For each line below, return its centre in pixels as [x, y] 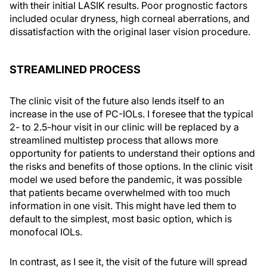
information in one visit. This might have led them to [123, 206]
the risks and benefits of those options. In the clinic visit [131, 166]
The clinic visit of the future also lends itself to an [117, 101]
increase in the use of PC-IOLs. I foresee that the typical [131, 114]
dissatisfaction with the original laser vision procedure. [130, 32]
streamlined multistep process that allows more [114, 140]
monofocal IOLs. [46, 232]
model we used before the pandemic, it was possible [126, 179]
